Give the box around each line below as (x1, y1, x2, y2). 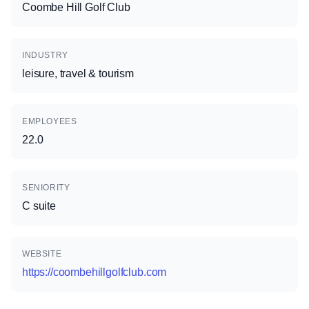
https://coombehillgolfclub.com (22, 266, 167, 278)
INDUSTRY (22, 50, 68, 60)
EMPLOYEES (22, 117, 77, 126)
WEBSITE (22, 249, 62, 259)
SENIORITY (22, 183, 70, 192)
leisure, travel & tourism (22, 68, 134, 79)
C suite (22, 200, 56, 212)
